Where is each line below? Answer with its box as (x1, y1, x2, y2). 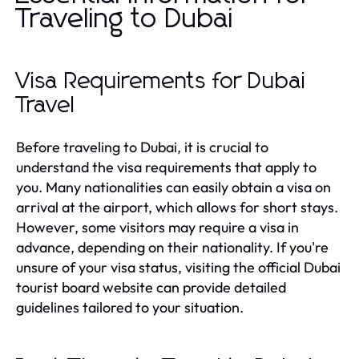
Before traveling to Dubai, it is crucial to (16, 137, 268, 156)
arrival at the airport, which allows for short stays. (16, 197, 338, 216)
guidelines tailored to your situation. (16, 297, 244, 317)
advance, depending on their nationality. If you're (16, 237, 329, 256)
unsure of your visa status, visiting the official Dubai (16, 257, 341, 276)
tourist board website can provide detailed (16, 277, 286, 296)
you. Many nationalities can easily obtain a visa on (16, 177, 331, 196)
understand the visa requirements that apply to (16, 157, 317, 176)
